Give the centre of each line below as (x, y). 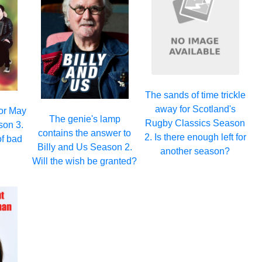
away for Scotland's (195, 109)
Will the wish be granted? (85, 161)
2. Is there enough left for (195, 137)
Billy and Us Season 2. (85, 147)
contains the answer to (85, 133)
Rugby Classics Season (195, 123)
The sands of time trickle (195, 95)
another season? (195, 151)
